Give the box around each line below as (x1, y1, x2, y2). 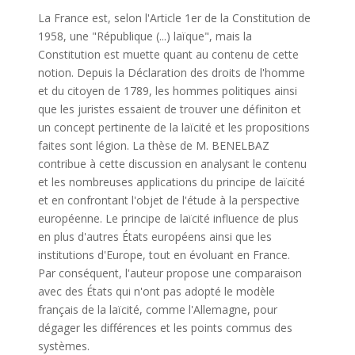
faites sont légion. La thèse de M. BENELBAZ (37, 138, 269, 153)
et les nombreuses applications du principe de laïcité (37, 174, 305, 189)
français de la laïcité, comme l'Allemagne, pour (37, 302, 277, 317)
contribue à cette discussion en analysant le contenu (37, 156, 307, 171)
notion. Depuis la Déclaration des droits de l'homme (37, 65, 305, 80)
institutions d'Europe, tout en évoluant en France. (37, 247, 293, 262)
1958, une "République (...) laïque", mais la (37, 29, 252, 44)
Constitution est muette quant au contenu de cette (37, 47, 299, 62)
